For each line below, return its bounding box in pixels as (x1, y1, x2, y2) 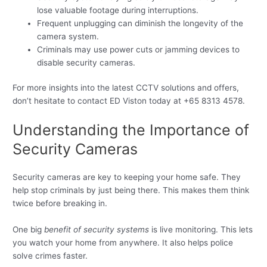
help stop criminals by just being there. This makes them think (13, 185, 250, 195)
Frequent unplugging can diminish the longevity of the (37, 18, 244, 28)
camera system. (37, 31, 100, 41)
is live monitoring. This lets (149, 225, 253, 235)
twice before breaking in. (13, 198, 108, 209)
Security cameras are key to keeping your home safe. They (13, 172, 241, 182)
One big (13, 225, 45, 235)
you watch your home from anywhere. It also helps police (13, 238, 234, 248)
